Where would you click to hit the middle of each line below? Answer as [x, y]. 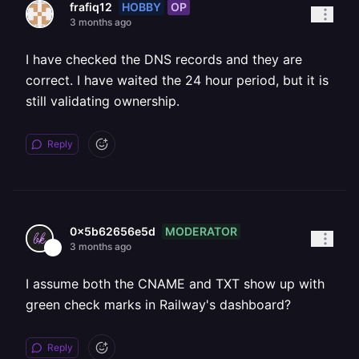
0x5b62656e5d [113, 231]
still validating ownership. [103, 101]
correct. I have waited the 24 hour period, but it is [177, 80]
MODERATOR [201, 231]
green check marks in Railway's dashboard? [158, 305]
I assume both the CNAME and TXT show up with [175, 284]
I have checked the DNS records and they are [164, 59]
